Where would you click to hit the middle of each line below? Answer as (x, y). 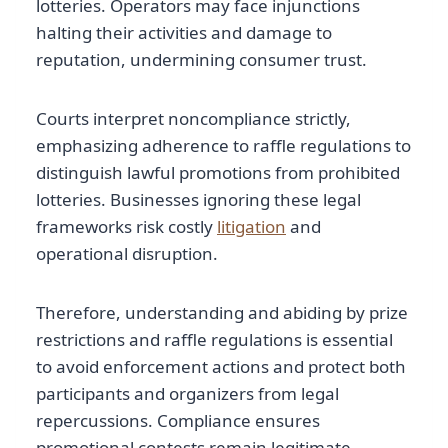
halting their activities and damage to (184, 33)
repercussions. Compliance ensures (178, 421)
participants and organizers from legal (187, 394)
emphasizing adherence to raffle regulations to (223, 146)
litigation (251, 227)
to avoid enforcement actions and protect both (221, 367)
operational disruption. (127, 254)
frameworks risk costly (126, 227)
